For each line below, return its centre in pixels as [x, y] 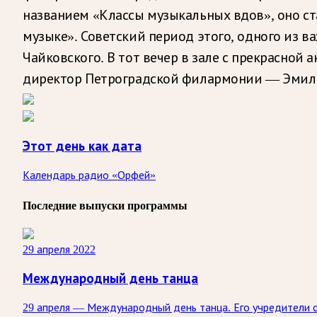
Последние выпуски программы [105, 206]
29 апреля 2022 [59, 250]
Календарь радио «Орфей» [89, 175]
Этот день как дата [82, 146]
